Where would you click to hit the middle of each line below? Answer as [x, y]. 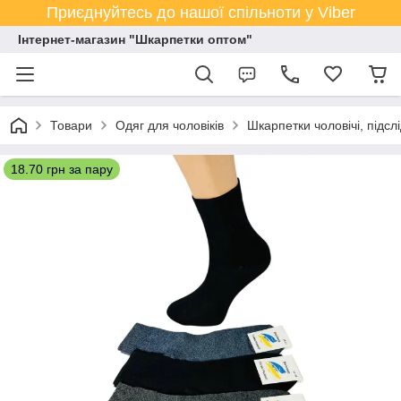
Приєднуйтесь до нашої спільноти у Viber [200, 13]
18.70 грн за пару [62, 169]
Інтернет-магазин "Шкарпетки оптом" [135, 39]
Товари [71, 125]
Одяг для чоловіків [170, 125]
